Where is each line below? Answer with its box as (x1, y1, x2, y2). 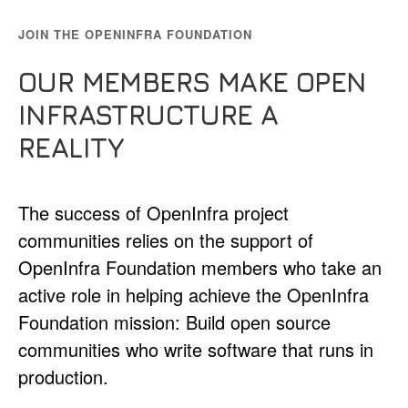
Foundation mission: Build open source (18, 309, 331, 336)
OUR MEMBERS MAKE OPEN (18, 66, 367, 99)
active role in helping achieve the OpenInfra (18, 281, 369, 309)
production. (18, 363, 108, 391)
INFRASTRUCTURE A (18, 98, 279, 132)
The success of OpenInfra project (18, 199, 289, 227)
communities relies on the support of (18, 227, 313, 254)
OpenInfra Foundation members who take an (18, 254, 382, 281)
